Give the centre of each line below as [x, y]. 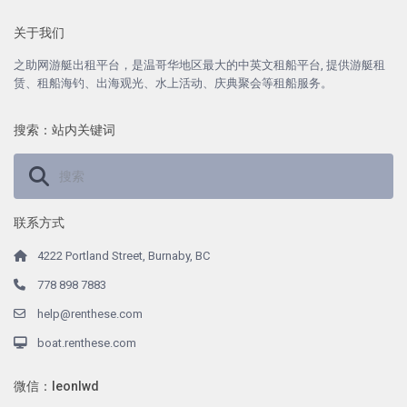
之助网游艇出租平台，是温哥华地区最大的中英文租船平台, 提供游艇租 [200, 65]
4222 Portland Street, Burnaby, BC [124, 255]
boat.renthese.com [87, 342]
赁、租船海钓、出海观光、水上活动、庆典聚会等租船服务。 [174, 83]
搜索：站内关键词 [65, 129]
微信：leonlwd [57, 386]
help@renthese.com [90, 313]
